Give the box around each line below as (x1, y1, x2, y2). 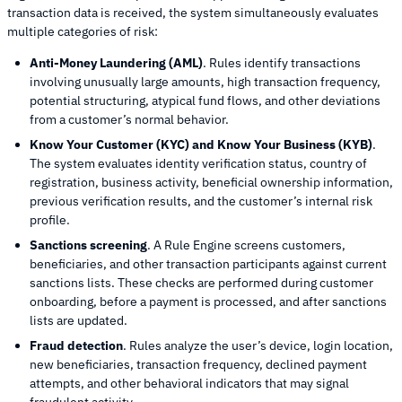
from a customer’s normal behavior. (30, 110, 229, 127)
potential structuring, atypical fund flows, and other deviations (30, 92, 380, 109)
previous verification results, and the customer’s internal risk (30, 192, 372, 209)
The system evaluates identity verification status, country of (30, 154, 367, 171)
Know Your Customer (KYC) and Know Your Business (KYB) (30, 135, 372, 153)
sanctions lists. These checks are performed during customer (30, 274, 373, 291)
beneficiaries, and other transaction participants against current (30, 255, 387, 272)
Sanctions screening (30, 236, 147, 253)
